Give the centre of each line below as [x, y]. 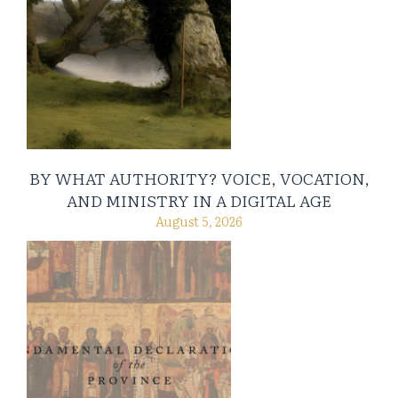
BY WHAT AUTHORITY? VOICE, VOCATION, [199, 178]
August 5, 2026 [199, 220]
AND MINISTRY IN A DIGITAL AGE [199, 200]
